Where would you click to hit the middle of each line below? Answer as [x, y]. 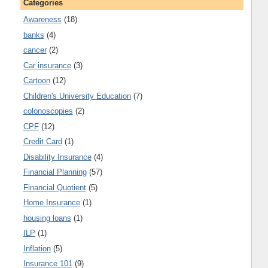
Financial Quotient [54, 187]
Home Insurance [51, 203]
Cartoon [36, 81]
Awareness [42, 20]
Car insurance [47, 65]
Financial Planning [55, 172]
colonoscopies [48, 111]
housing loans [47, 218]
